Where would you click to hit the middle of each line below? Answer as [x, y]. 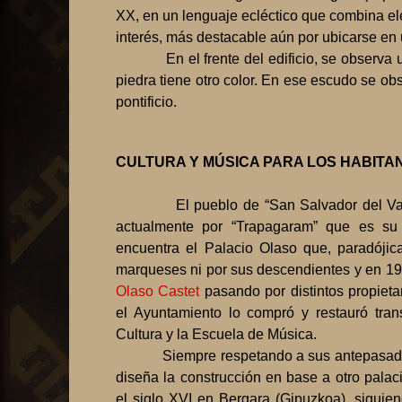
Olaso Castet [160, 292]
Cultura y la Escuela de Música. [216, 335]
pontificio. [146, 102]
